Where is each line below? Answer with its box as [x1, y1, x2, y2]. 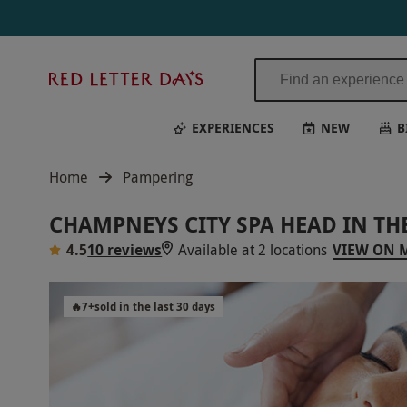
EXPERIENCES [191, 118, 273, 136]
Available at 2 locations [178, 240, 328, 260]
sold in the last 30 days [94, 299, 215, 314]
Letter [209, 88, 248, 109]
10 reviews [87, 240, 163, 260]
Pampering [122, 167, 193, 187]
